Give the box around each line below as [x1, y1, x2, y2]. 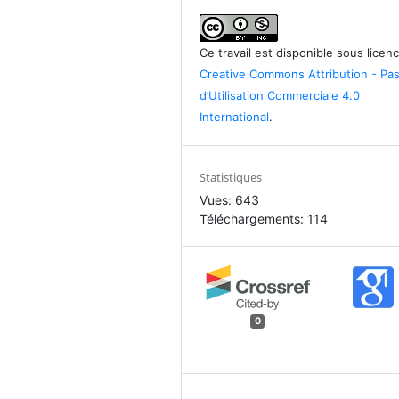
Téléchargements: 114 [199, 210, 329, 226]
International [199, 109, 270, 124]
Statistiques [199, 168, 263, 185]
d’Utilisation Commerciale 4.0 [199, 87, 361, 102]
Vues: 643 [199, 191, 260, 208]
